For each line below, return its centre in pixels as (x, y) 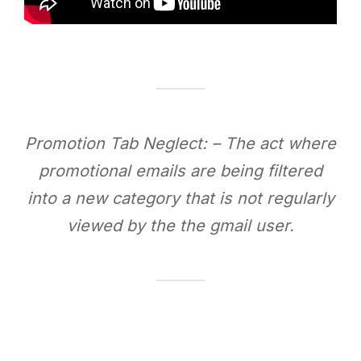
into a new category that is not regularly (180, 198)
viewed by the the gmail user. (180, 225)
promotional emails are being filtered (180, 170)
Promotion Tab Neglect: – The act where (180, 143)
